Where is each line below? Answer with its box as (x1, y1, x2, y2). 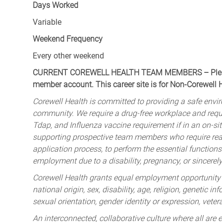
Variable (33, 17, 61, 27)
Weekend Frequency (33, 34, 103, 44)
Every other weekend (33, 51, 104, 61)
